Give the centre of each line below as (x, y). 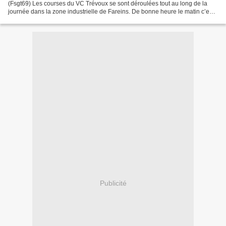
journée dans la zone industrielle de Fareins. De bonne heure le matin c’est (111, 12)
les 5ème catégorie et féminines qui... (59, 20)
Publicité (113, 183)
